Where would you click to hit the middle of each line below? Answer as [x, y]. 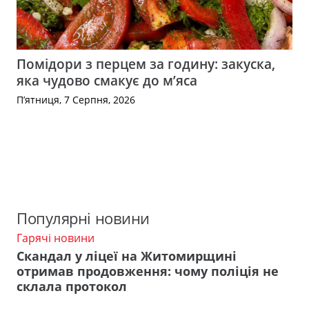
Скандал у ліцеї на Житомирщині [127, 256]
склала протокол [72, 287]
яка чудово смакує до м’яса [107, 81]
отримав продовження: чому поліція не [148, 271]
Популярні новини [83, 218]
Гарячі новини [56, 238]
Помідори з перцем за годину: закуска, [146, 64]
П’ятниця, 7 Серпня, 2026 [76, 100]
